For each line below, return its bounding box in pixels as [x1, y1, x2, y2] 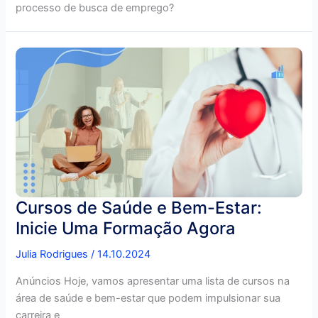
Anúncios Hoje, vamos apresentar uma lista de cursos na [16, 274, 290, 287]
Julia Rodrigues [16, 248, 92, 261]
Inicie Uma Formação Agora [16, 218, 236, 239]
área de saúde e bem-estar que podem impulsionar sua [16, 291, 281, 305]
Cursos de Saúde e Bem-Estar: [16, 197, 263, 219]
